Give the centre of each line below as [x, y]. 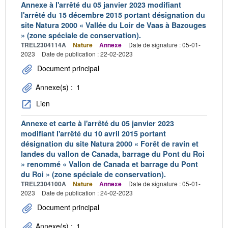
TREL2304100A [44, 183]
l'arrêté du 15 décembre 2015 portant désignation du [113, 15]
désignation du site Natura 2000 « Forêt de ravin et [110, 143]
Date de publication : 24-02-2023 [87, 192]
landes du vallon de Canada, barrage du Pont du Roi [113, 153]
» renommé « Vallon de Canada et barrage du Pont [109, 164]
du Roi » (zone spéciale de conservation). [93, 174]
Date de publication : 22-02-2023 [87, 53]
